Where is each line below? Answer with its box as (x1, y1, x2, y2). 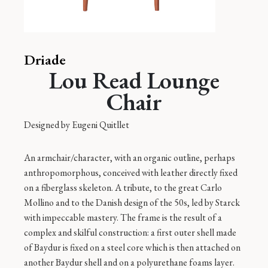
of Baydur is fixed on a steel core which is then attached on (24, 241, 240, 254)
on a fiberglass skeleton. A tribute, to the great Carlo (24, 181, 222, 194)
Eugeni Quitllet (72, 118, 129, 131)
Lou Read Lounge (48, 65, 220, 96)
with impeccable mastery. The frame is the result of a (24, 211, 222, 224)
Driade (24, 50, 66, 69)
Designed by (24, 118, 72, 131)
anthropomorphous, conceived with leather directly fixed (24, 166, 237, 179)
